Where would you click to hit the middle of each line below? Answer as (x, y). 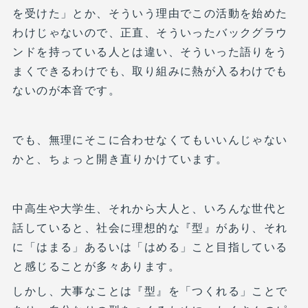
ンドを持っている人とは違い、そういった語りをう (150, 51)
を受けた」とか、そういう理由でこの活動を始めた (150, 12)
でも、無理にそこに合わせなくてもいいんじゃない (150, 139)
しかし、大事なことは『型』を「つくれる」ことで (150, 290)
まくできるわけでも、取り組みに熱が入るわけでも (150, 70)
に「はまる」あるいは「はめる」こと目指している (150, 246)
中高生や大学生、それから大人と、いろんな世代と (150, 208)
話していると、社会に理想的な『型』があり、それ (150, 227)
